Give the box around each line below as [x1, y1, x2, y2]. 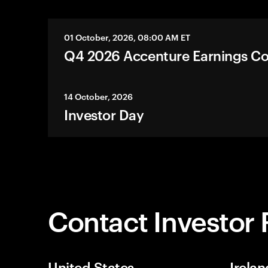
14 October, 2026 [64, 90, 133, 102]
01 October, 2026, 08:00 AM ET [64, 31, 191, 42]
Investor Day [64, 104, 144, 123]
